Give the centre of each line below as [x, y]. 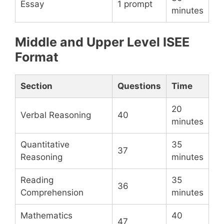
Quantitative [45, 144]
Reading [37, 180]
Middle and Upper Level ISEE [102, 42]
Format [37, 57]
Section [36, 86]
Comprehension [52, 192]
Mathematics [46, 215]
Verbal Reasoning [56, 115]
